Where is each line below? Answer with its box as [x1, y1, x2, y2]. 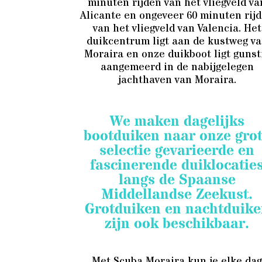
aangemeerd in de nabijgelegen [100, 59, 254, 74]
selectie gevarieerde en [99, 140, 255, 161]
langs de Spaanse [118, 170, 236, 190]
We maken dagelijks [109, 111, 244, 132]
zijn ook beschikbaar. [105, 213, 250, 234]
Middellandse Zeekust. [101, 184, 253, 205]
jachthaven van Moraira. [118, 72, 236, 87]
